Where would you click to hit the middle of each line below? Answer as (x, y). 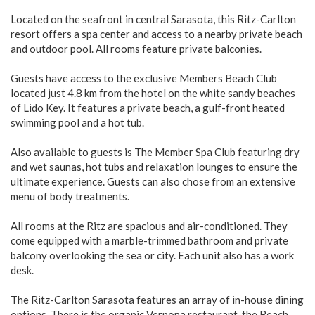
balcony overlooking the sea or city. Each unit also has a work (152, 255)
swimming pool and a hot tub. (77, 122)
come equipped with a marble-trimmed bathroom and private (149, 240)
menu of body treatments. (70, 196)
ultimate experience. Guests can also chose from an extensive (153, 181)
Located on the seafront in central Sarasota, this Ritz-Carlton (153, 19)
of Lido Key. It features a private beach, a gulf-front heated (148, 108)
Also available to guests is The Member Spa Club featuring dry (155, 152)
